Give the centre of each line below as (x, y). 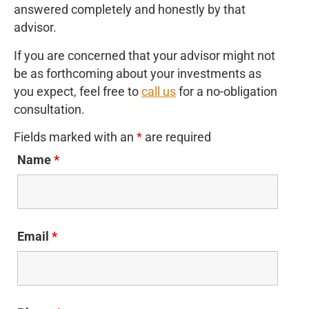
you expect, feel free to (78, 91)
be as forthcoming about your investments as (138, 73)
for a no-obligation (227, 91)
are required (177, 138)
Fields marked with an (75, 138)
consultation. (49, 109)
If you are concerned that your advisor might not (144, 56)
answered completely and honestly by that (130, 10)
